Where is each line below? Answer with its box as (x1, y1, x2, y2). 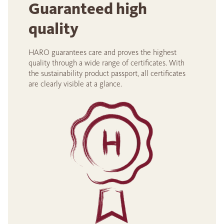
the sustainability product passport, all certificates (28, 68, 185, 78)
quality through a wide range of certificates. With (28, 57, 184, 67)
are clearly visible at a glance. (28, 78, 122, 88)
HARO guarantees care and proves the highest (28, 47, 176, 57)
